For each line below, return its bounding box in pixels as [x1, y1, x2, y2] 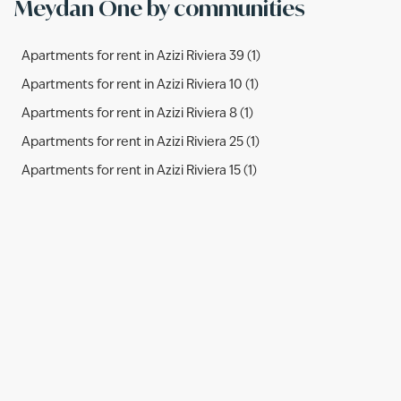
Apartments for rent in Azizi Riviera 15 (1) [21, 165, 257, 177]
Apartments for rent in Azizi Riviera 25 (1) [21, 136, 260, 149]
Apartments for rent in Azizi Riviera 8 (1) [21, 107, 253, 120]
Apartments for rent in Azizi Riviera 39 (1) [21, 50, 260, 63]
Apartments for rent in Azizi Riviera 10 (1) [21, 79, 259, 91]
